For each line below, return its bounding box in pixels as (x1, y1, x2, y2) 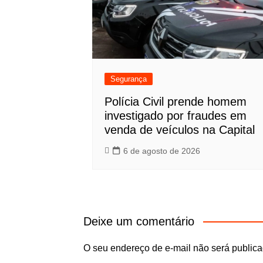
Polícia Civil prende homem (104, 95, 247, 109)
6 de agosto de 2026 (123, 146, 200, 156)
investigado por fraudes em (104, 109, 247, 123)
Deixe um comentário (83, 215, 194, 228)
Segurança (110, 75, 147, 84)
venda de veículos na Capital (104, 123, 255, 137)
